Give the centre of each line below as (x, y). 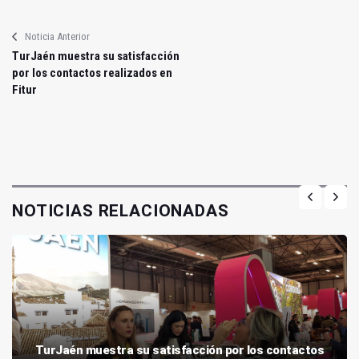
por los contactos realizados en (92, 73)
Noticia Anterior (57, 36)
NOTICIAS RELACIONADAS (121, 210)
